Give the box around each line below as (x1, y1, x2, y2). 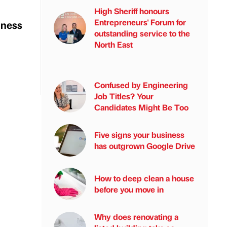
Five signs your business (94, 129, 184, 140)
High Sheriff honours (94, 6, 169, 16)
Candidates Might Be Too (94, 102, 188, 112)
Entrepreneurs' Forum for (94, 17, 186, 27)
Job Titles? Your (94, 91, 154, 101)
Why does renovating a (94, 211, 178, 222)
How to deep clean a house (94, 173, 194, 183)
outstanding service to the (94, 28, 190, 39)
